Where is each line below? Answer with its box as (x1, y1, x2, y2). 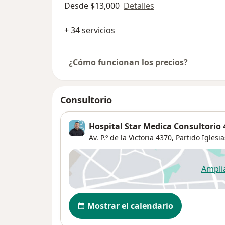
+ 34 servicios (64, 25, 115, 36)
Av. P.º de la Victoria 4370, (89, 133, 174, 143)
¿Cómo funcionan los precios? (69, 57, 188, 68)
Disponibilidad (68, 192, 131, 204)
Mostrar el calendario (87, 200, 173, 212)
